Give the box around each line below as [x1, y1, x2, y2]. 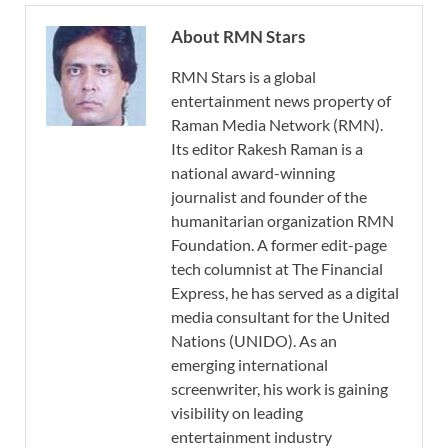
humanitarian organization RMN [171, 211, 394, 231]
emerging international [171, 355, 328, 375]
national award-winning [171, 163, 335, 183]
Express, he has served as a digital [171, 283, 399, 303]
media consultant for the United [171, 307, 390, 327]
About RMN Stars [171, 26, 305, 48]
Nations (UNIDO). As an [171, 331, 337, 351]
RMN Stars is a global [171, 67, 316, 87]
